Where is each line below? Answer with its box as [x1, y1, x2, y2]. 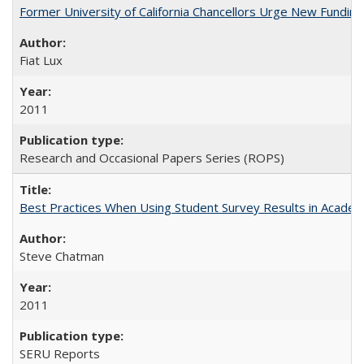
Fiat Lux [19, 52, 63, 68]
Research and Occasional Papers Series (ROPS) [19, 149, 284, 166]
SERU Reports [19, 345, 100, 362]
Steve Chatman [19, 248, 104, 264]
